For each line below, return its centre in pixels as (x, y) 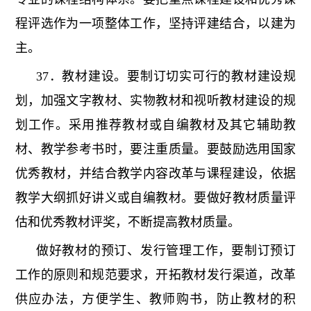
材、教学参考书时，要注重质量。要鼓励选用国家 (155, 150)
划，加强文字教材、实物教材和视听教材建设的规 (155, 101)
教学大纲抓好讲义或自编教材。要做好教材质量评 (155, 198)
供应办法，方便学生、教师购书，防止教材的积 (155, 300)
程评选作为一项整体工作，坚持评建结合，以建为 (155, 24)
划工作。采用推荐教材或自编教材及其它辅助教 (155, 125)
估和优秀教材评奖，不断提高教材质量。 (127, 222)
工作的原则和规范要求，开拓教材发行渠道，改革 (155, 275)
